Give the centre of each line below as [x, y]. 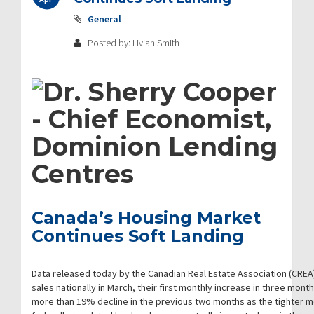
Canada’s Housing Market [146, 217]
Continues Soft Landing [138, 235]
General [104, 19]
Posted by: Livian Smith [132, 42]
